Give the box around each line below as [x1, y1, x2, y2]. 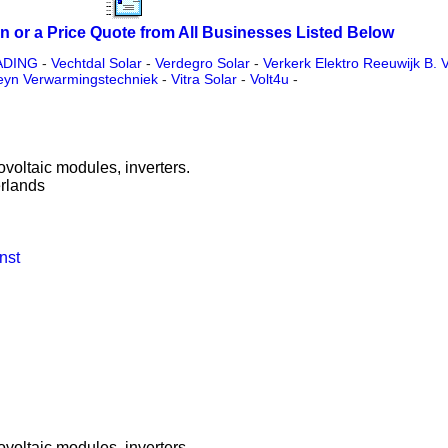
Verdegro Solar [154, 55, 250, 72]
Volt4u [250, 71, 289, 88]
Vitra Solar [171, 71, 237, 88]
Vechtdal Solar [50, 55, 142, 72]
